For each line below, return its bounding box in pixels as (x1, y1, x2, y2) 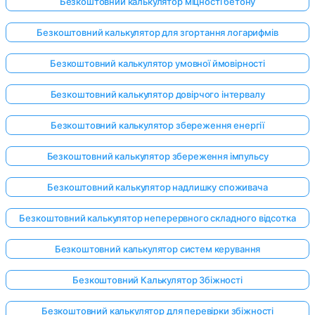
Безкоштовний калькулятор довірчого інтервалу (50, 89, 265, 101)
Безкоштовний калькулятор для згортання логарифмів (37, 27, 278, 39)
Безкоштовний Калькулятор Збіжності (72, 274, 243, 286)
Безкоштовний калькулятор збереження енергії (50, 120, 265, 131)
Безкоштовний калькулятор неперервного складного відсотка (19, 212, 296, 224)
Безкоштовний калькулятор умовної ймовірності (50, 58, 265, 70)
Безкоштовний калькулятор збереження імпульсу (46, 150, 269, 162)
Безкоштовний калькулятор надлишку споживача (47, 181, 268, 193)
